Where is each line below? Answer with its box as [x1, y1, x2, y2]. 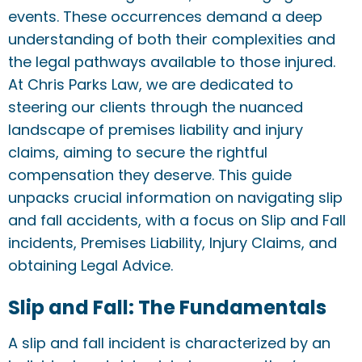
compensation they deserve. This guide [8, 165, 292, 185]
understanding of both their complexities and [8, 29, 335, 49]
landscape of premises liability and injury [8, 120, 303, 140]
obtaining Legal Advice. [8, 255, 173, 276]
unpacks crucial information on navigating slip [8, 187, 343, 208]
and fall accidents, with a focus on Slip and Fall [8, 210, 346, 230]
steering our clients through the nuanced [8, 97, 303, 117]
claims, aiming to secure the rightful [8, 142, 267, 162]
